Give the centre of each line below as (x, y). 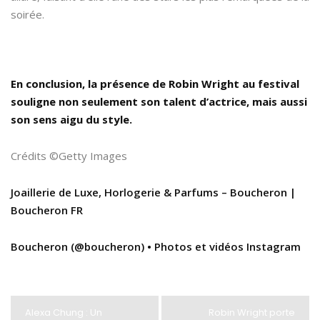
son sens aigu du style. (71, 119)
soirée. (27, 14)
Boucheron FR (47, 210)
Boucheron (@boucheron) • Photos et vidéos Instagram (156, 246)
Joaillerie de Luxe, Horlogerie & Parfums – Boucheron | (153, 192)
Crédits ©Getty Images (69, 155)
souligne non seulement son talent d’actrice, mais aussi (159, 101)
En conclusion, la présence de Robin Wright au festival (155, 83)
